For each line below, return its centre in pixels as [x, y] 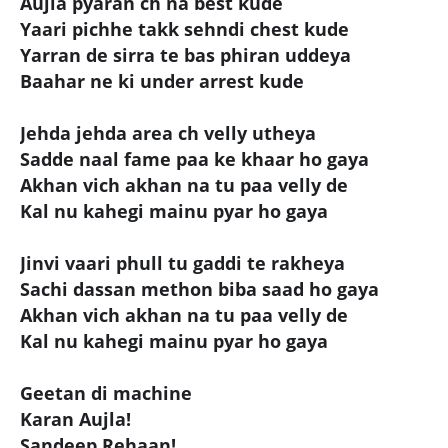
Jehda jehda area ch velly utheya [168, 132]
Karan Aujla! [75, 418]
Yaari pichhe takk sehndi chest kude [184, 28]
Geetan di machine [106, 392]
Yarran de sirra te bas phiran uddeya [185, 54]
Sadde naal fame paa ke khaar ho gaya [194, 158]
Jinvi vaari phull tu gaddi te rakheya [182, 262]
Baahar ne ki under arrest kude [162, 80]
